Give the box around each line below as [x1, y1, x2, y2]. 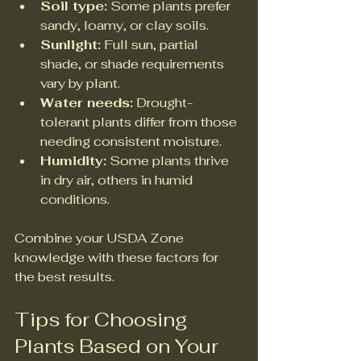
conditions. [40, 191, 116, 209]
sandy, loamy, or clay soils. [40, 17, 215, 35]
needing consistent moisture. [40, 133, 228, 151]
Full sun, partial [101, 36, 201, 54]
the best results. [15, 268, 114, 286]
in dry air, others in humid [40, 172, 196, 189]
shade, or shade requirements [40, 56, 227, 73]
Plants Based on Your [15, 334, 223, 359]
